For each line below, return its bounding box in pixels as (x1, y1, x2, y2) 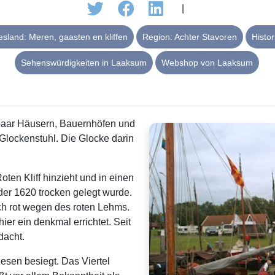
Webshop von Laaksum (161, 58, 253, 68)
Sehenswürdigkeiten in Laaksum (21, 58, 147, 68)
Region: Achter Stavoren (142, 32, 237, 42)
